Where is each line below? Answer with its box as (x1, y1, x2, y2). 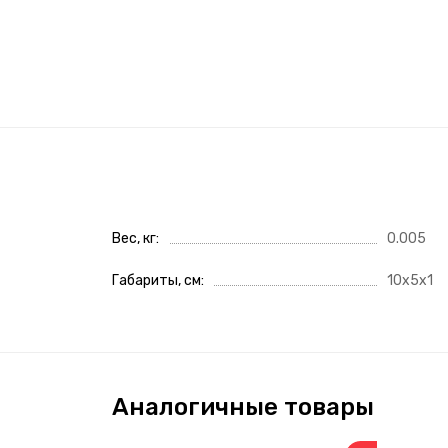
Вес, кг (112, 229, 156, 247)
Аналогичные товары (112, 392, 374, 421)
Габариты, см (112, 271, 201, 289)
